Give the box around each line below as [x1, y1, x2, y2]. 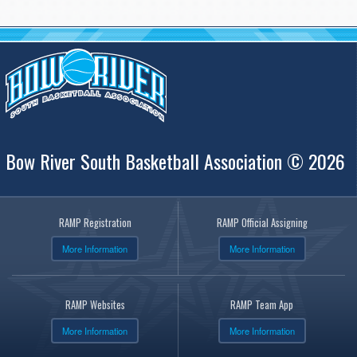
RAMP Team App [230, 297, 293, 313]
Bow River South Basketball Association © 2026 [6, 147, 345, 176]
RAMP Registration [58, 215, 131, 231]
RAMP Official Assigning [216, 215, 308, 231]
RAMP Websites [65, 297, 125, 313]
